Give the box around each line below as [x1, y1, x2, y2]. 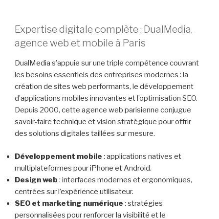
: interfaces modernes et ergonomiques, [58, 175, 192, 184]
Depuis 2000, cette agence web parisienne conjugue [15, 106, 191, 115]
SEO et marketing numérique [15, 198, 123, 208]
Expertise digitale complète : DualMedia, [15, 23, 193, 36]
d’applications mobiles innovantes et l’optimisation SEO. [15, 94, 197, 103]
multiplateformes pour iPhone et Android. [15, 163, 152, 173]
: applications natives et [102, 152, 181, 161]
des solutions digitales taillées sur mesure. [15, 129, 155, 138]
